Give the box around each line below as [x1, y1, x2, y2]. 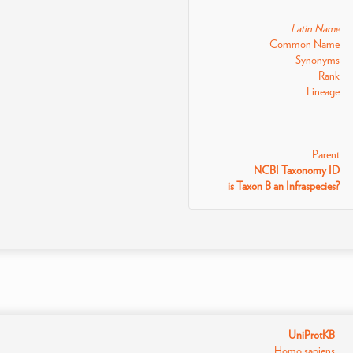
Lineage [307, 85, 340, 98]
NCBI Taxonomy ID [254, 164, 340, 176]
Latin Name [291, 22, 340, 35]
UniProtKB [288, 329, 335, 341]
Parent [312, 148, 340, 161]
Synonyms [295, 54, 340, 66]
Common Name [269, 38, 340, 50]
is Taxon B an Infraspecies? [228, 180, 340, 192]
